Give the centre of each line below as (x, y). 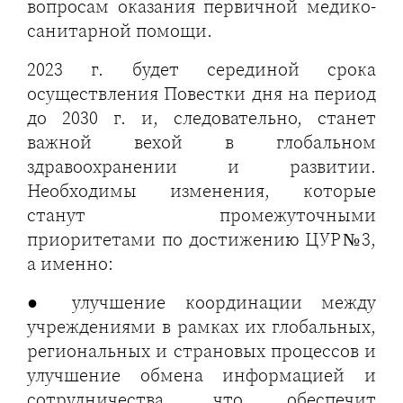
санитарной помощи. (120, 31)
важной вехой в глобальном (201, 142)
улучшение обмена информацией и (201, 375)
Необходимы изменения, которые (201, 191)
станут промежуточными (201, 215)
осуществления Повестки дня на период (201, 94)
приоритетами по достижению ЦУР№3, (201, 239)
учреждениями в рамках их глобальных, (201, 327)
